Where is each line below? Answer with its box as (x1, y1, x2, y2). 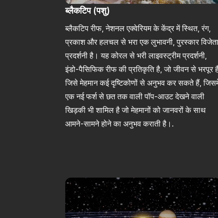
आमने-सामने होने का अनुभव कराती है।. (65, 118, 174, 128)
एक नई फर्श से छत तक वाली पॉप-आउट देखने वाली (65, 91, 205, 101)
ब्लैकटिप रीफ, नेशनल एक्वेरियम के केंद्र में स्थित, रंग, (65, 23, 211, 33)
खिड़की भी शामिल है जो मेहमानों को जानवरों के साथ (65, 105, 206, 115)
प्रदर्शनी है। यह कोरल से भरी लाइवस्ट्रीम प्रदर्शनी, (65, 50, 207, 60)
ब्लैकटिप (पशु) (65, 5, 110, 16)
